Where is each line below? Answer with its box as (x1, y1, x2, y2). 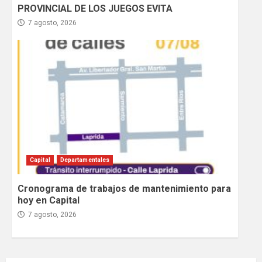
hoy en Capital (18, 195, 80, 206)
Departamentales (60, 157, 110, 164)
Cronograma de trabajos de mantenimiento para (18, 183, 231, 195)
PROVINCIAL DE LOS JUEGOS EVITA (18, 3, 173, 15)
